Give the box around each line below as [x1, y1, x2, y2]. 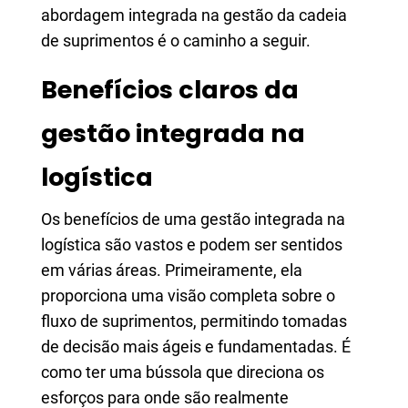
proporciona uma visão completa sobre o [41, 286, 335, 305]
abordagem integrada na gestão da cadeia [41, 5, 347, 25]
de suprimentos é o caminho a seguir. [41, 31, 311, 50]
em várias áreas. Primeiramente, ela [41, 260, 302, 280]
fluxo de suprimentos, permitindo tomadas [41, 311, 347, 331]
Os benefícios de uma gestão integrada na [41, 209, 345, 229]
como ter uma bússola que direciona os [41, 362, 324, 382]
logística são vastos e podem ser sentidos [41, 235, 342, 254]
